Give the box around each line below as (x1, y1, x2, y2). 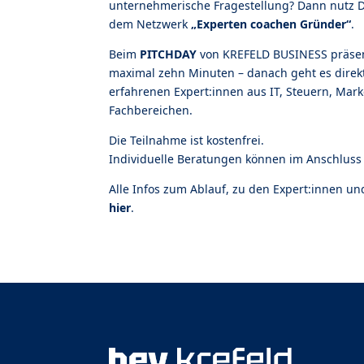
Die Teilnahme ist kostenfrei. (109, 132, 265, 149)
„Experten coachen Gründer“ (191, 16, 352, 32)
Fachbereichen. (109, 102, 193, 119)
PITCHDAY (140, 46, 197, 63)
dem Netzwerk (109, 16, 192, 32)
